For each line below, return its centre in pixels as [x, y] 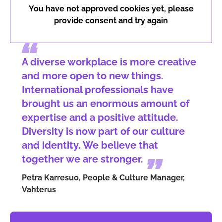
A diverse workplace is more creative [109, 62]
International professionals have [98, 89]
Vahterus [39, 189]
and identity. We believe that [90, 145]
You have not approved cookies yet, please [111, 8]
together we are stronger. [83, 159]
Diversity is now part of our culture [103, 131]
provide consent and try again [111, 20]
